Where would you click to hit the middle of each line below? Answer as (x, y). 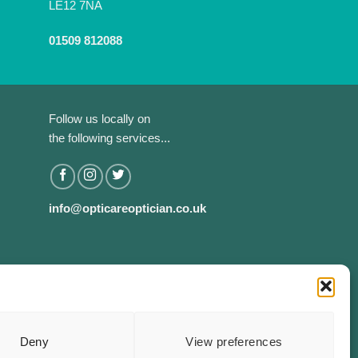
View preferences (234, 342)
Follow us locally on (99, 119)
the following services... (109, 138)
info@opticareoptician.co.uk (127, 209)
